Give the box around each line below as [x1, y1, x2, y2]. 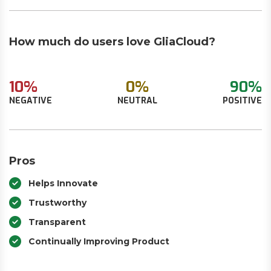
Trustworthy [28, 197, 87, 208]
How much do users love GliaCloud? [9, 35, 215, 48]
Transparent [28, 217, 86, 227]
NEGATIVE [9, 95, 52, 106]
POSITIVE [223, 95, 262, 106]
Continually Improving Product [28, 236, 169, 247]
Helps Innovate [28, 178, 98, 189]
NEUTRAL [117, 95, 157, 106]
